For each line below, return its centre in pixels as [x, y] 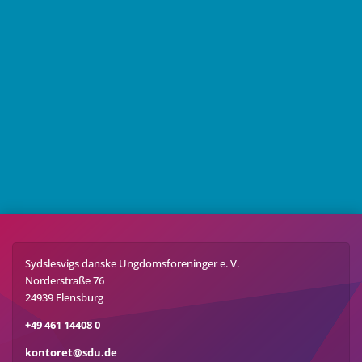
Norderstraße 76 [65, 280]
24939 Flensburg [64, 297]
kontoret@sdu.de [71, 352]
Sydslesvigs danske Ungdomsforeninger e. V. [132, 263]
